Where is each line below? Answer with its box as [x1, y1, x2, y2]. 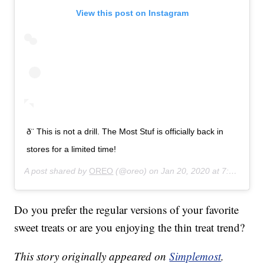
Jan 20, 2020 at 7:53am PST [161, 166, 229, 176]
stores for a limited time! [27, 144, 117, 154]
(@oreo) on [113, 166, 161, 176]
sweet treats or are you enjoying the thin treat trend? [14, 220, 245, 235]
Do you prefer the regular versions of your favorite [14, 202, 239, 217]
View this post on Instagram [75, 8, 189, 18]
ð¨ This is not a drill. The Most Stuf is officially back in [27, 127, 224, 137]
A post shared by [24, 166, 90, 176]
